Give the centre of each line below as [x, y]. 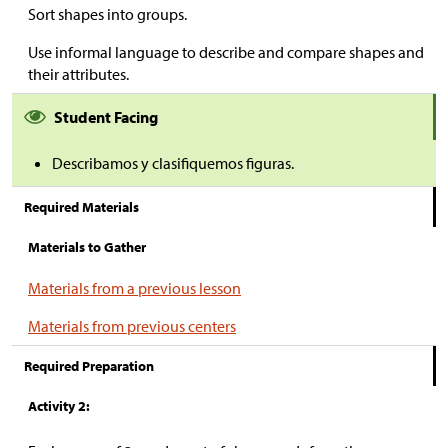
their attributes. [78, 74]
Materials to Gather [87, 247]
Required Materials [81, 207]
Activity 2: [59, 406]
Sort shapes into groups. [107, 14]
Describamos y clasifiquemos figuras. [173, 163]
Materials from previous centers [132, 326]
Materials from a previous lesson [134, 288]
